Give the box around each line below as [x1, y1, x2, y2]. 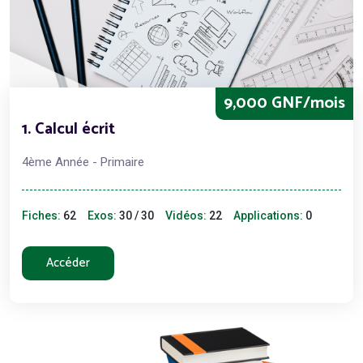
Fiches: [22, 208, 61, 222]
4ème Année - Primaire [22, 154, 144, 169]
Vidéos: [165, 208, 207, 222]
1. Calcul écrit [22, 115, 115, 143]
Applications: [233, 208, 303, 222]
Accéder [46, 252, 90, 273]
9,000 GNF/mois [224, 89, 345, 117]
